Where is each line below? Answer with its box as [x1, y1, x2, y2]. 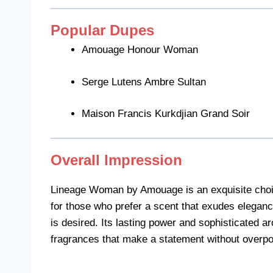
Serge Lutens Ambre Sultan [82, 76, 206, 88]
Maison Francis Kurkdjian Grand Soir [82, 108, 250, 120]
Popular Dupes [51, 22, 154, 39]
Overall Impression [51, 151, 182, 168]
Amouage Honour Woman [82, 44, 198, 56]
